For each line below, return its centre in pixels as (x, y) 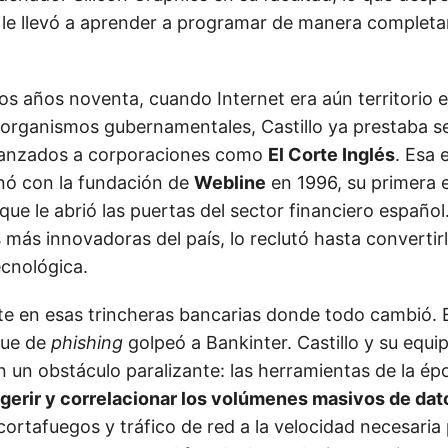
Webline (230, 182)
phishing (87, 342)
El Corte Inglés (331, 154)
